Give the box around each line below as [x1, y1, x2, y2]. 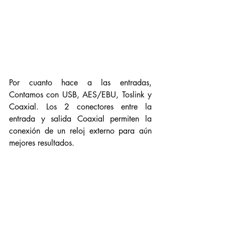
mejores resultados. [9, 138, 77, 148]
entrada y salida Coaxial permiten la [9, 114, 152, 124]
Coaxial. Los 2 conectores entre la [9, 101, 152, 112]
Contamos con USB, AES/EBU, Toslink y [9, 89, 152, 100]
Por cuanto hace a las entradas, [9, 77, 152, 88]
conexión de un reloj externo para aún [9, 126, 152, 136]
